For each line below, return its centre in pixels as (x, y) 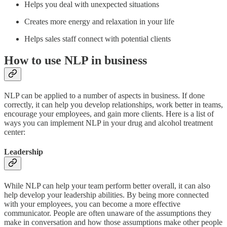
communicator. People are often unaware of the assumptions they (108, 213)
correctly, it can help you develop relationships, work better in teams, (113, 105)
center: (15, 132)
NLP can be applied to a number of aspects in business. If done (104, 96)
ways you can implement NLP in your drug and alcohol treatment (108, 123)
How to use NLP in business (75, 61)
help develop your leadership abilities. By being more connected (106, 195)
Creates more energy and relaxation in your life (99, 22)
